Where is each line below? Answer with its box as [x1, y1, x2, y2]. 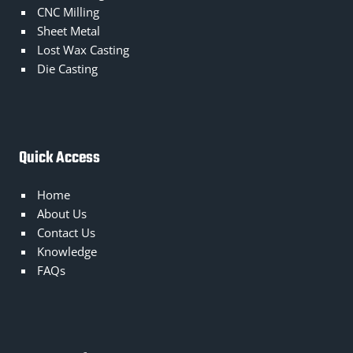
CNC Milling [37, 4, 100, 21]
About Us [37, 205, 87, 222]
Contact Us [37, 224, 96, 241]
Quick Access [19, 146, 100, 171]
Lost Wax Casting [37, 42, 130, 59]
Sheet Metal [37, 23, 101, 40]
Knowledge [37, 243, 98, 260]
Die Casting [37, 61, 98, 78]
